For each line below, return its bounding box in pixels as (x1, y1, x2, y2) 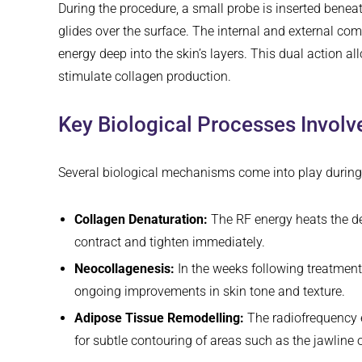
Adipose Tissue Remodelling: (74, 310, 244, 326)
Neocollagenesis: (74, 261, 175, 277)
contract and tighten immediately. (74, 234, 265, 250)
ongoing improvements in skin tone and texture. (74, 284, 345, 300)
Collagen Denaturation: (74, 212, 208, 228)
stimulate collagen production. (58, 69, 231, 85)
